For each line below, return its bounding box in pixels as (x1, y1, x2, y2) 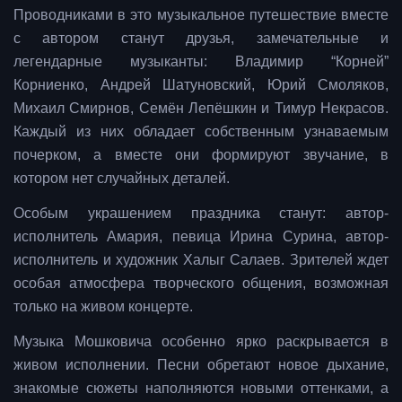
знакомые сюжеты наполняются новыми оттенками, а (13, 380, 389, 396)
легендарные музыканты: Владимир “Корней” (13, 53, 389, 69)
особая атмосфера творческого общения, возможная (13, 275, 389, 291)
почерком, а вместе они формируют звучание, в (13, 146, 389, 162)
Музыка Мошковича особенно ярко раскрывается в (13, 333, 389, 349)
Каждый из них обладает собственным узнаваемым (13, 123, 389, 139)
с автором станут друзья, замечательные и (13, 30, 389, 46)
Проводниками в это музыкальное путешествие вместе (13, 6, 389, 22)
